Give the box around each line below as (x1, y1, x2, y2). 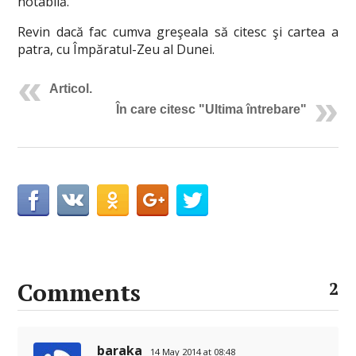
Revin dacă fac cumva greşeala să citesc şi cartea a (17, 23, 339, 41)
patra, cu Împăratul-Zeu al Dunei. (17, 41, 215, 58)
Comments (17, 277, 141, 308)
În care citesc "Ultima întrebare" (115, 103, 307, 116)
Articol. (49, 82, 93, 95)
